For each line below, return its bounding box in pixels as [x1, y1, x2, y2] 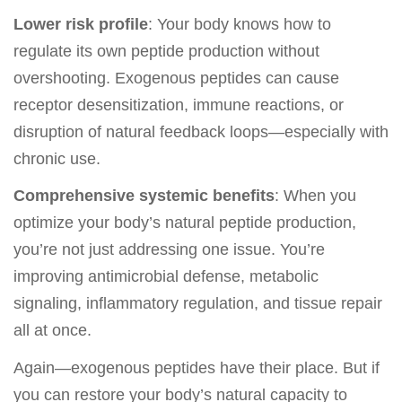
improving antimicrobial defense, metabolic [13, 267, 319, 286]
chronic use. [13, 149, 100, 168]
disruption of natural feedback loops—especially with [13, 122, 389, 141]
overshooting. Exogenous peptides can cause [13, 68, 339, 87]
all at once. [13, 321, 92, 340]
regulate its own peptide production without [13, 41, 319, 60]
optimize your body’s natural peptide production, [13, 214, 356, 232]
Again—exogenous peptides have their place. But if [13, 358, 380, 377]
